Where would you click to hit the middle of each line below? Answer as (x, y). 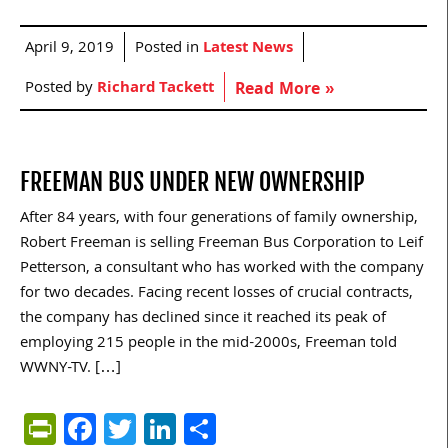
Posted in (169, 49)
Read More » (284, 91)
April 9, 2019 (69, 49)
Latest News (248, 49)
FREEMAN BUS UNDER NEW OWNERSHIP (192, 182)
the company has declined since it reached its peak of (203, 319)
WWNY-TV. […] (70, 369)
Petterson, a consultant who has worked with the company (222, 269)
